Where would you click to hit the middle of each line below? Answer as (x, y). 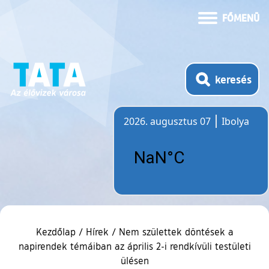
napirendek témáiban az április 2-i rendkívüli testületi (134, 246)
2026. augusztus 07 (167, 121)
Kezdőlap (57, 231)
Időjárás (142, 135)
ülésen (134, 260)
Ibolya (235, 121)
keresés (234, 79)
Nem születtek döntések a (176, 231)
